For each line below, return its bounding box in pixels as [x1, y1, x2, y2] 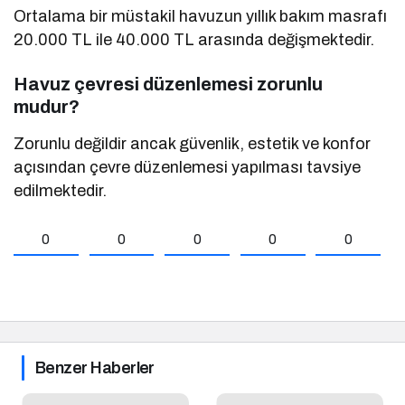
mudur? [14, 97, 80, 118]
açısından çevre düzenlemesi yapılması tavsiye [14, 158, 362, 177]
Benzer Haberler [35, 359, 155, 378]
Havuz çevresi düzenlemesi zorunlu [14, 74, 323, 95]
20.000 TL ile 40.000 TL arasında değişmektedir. [14, 31, 375, 50]
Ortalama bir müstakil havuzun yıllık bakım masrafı [14, 7, 388, 26]
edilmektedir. [14, 182, 107, 201]
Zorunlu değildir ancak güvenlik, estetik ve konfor [14, 135, 372, 154]
